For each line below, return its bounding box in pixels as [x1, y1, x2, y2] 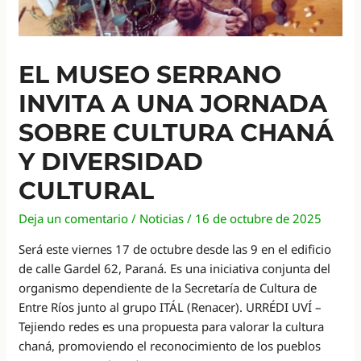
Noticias [139, 210, 185, 226]
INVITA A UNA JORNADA [19, 88, 328, 118]
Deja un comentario [19, 210, 129, 226]
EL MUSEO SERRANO [19, 59, 282, 89]
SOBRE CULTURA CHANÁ [19, 117, 334, 147]
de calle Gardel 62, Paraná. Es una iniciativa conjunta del [19, 259, 331, 276]
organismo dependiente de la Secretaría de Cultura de [19, 279, 317, 296]
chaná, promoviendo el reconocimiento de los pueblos [19, 337, 322, 354]
